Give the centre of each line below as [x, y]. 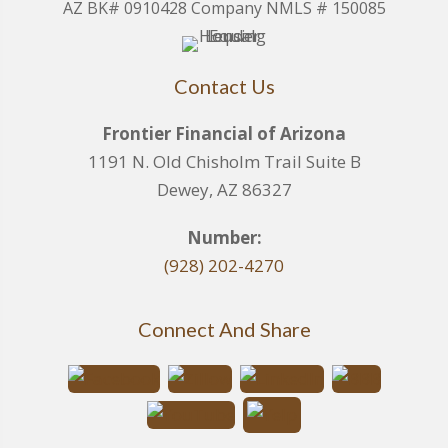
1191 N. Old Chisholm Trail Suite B [224, 161]
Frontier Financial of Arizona [224, 133]
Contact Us [224, 86]
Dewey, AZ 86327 [224, 189]
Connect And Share [224, 329]
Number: [224, 237]
